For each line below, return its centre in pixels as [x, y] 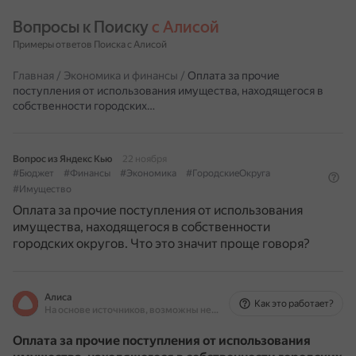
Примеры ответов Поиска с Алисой [90, 44]
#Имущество [42, 189]
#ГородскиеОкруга [228, 173]
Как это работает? [294, 304]
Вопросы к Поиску [82, 27]
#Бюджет [33, 173]
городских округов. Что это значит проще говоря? [161, 244]
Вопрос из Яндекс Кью [62, 159]
